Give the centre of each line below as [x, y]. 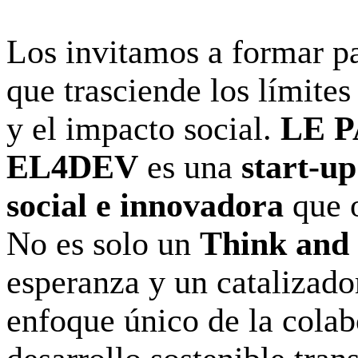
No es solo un [103, 243]
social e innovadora [145, 205]
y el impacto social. [143, 128]
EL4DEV [72, 167]
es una [190, 167]
